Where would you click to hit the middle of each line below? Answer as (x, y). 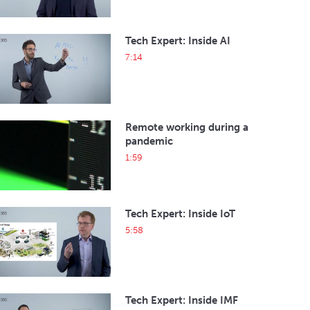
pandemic (149, 141)
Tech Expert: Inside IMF (182, 300)
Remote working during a (187, 127)
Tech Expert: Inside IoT (180, 214)
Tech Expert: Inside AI (178, 41)
